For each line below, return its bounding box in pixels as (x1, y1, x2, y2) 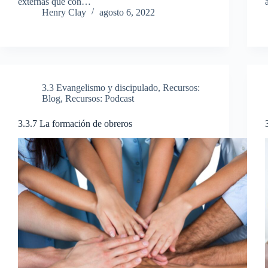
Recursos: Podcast (65, 93, 134, 103)
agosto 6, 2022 (99, 7, 155, 17)
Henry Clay (42, 7, 86, 17)
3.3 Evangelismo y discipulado (42, 82, 158, 93)
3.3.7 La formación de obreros (18, 118, 132, 129)
